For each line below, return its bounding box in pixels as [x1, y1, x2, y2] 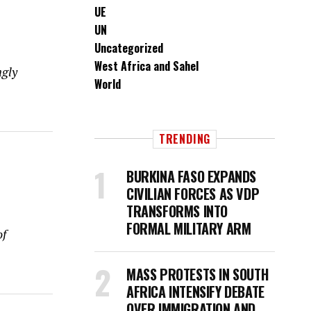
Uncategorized [94, 40, 163, 56]
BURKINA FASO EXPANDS [126, 166, 257, 187]
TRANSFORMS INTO [126, 201, 228, 221]
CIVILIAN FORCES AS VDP [126, 183, 260, 204]
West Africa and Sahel [94, 58, 199, 74]
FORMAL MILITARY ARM [126, 218, 251, 239]
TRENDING [158, 131, 211, 147]
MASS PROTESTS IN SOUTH [126, 264, 269, 285]
